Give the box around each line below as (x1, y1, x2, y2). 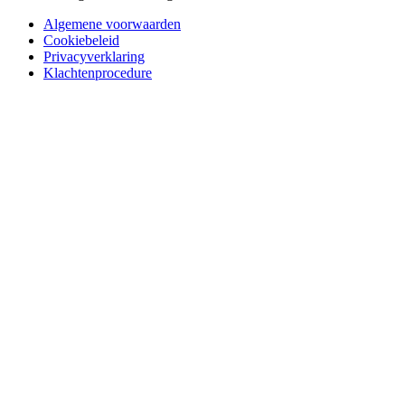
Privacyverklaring (43, 49, 145, 65)
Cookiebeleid (43, 33, 119, 49)
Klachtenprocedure (43, 65, 152, 81)
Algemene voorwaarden (43, 16, 181, 33)
